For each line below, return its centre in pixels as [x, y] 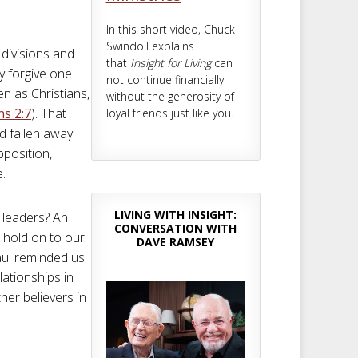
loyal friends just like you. [169, 113]
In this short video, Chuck [170, 29]
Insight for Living [170, 62]
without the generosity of [170, 96]
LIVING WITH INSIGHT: [176, 214]
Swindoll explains [150, 46]
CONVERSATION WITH [176, 228]
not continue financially [165, 79]
